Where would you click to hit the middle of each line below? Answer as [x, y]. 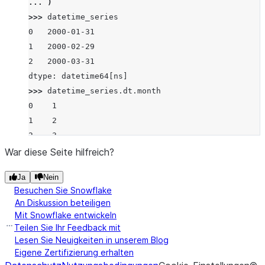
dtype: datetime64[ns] [78, 76]
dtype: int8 [54, 150]
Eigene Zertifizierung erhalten [74, 252]
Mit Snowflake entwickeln [66, 215]
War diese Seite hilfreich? [59, 152]
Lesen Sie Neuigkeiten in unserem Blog [92, 240]
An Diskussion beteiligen [63, 203]
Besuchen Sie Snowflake [63, 190]
